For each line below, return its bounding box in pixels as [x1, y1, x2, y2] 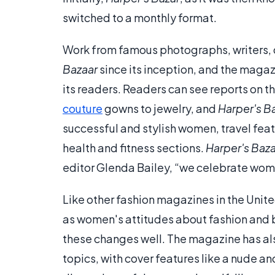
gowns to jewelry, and [103, 101, 218, 115]
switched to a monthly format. [63, 10, 217, 25]
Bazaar [63, 62, 98, 76]
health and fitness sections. [63, 141, 206, 155]
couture [63, 101, 103, 115]
